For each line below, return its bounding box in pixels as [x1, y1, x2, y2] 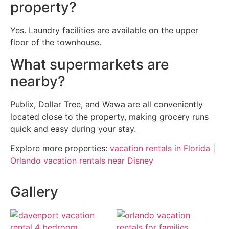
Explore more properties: [10, 143, 110, 154]
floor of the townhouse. [10, 37, 101, 48]
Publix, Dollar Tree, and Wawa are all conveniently [10, 99, 203, 109]
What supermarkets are [10, 55, 169, 73]
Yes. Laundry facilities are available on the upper [10, 25, 198, 36]
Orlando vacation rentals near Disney [10, 155, 153, 166]
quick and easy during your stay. [10, 123, 136, 134]
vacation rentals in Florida [110, 143, 210, 154]
